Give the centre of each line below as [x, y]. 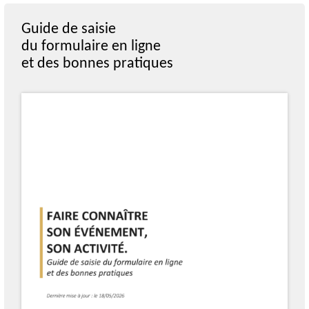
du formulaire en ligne [91, 47]
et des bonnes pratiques [97, 64]
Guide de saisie [69, 30]
